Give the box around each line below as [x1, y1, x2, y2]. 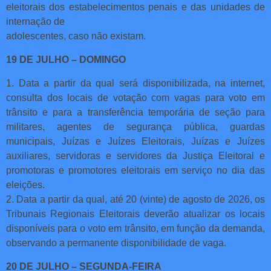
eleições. [6, 179, 45, 190]
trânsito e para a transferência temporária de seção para [6, 106, 265, 117]
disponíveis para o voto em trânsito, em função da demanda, [6, 223, 265, 233]
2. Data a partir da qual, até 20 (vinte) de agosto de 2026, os [6, 194, 265, 204]
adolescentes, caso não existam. [6, 30, 146, 41]
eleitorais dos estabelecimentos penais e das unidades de [6, 1, 265, 12]
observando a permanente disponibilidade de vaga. [6, 237, 226, 248]
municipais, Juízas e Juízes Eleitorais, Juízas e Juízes [6, 135, 265, 146]
